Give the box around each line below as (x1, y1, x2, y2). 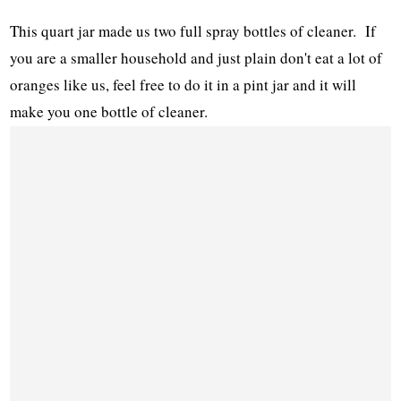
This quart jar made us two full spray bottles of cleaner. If (10, 20, 377, 41)
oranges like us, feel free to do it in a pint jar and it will (10, 73, 357, 95)
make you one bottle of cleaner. (10, 100, 209, 122)
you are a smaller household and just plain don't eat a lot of (10, 47, 383, 68)
